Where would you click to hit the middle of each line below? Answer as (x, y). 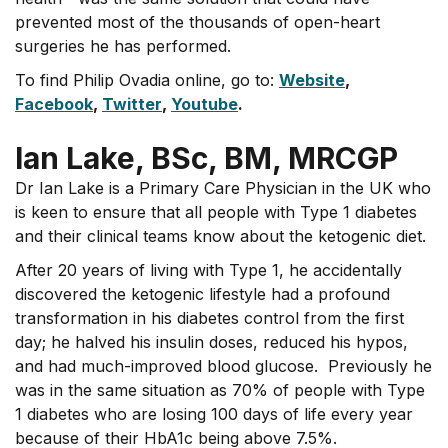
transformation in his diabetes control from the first (209, 318)
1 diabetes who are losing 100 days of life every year (214, 414)
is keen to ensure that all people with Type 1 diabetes (216, 212)
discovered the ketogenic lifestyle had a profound (202, 294)
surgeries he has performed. (123, 46)
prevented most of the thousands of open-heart (197, 22)
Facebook (54, 104)
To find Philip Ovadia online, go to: (147, 80)
